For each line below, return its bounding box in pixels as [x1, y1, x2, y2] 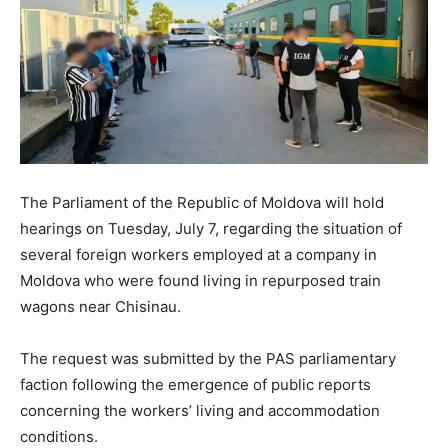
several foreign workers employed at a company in [20, 245, 377, 265]
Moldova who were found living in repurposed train [20, 271, 381, 291]
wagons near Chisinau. [20, 297, 181, 317]
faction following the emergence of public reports [20, 375, 371, 395]
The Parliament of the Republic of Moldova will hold [20, 193, 384, 213]
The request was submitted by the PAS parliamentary [20, 349, 396, 369]
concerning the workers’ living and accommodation [20, 401, 380, 421]
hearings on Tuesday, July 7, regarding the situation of [20, 219, 402, 239]
